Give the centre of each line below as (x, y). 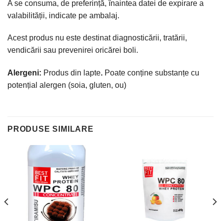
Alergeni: (25, 73)
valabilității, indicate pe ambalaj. (63, 15)
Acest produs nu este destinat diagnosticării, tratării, (97, 38)
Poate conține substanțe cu (152, 73)
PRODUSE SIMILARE (51, 129)
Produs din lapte (72, 73)
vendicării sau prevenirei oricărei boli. (73, 50)
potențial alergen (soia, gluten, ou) (67, 85)
